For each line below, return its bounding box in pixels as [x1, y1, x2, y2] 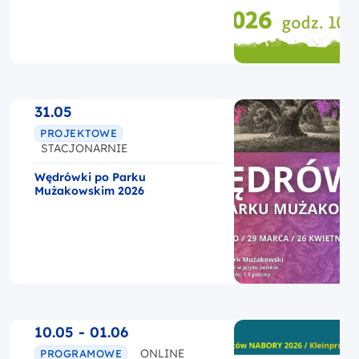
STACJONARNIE [41, 140, 127, 155]
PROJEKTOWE [40, 127, 118, 140]
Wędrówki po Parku [34, 169, 146, 184]
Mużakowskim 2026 [34, 183, 144, 198]
